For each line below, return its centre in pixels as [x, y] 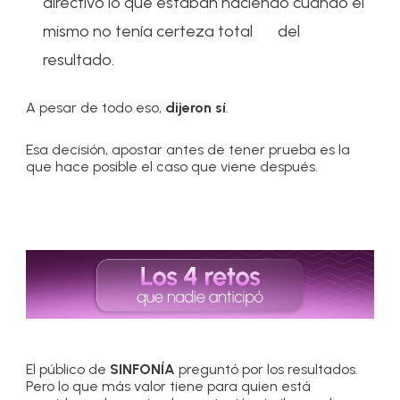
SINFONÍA [145, 370]
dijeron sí [196, 108]
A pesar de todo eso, [96, 108]
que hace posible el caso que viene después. [172, 167]
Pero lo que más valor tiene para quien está [169, 387]
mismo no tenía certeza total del [172, 32]
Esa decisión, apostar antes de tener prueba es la [188, 150]
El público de [68, 370]
